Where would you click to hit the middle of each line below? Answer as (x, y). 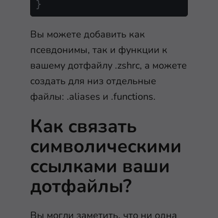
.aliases (83, 96)
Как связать (83, 126)
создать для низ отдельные (93, 81)
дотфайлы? (81, 186)
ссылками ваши (100, 166)
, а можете (163, 65)
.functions (132, 96)
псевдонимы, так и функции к (99, 50)
